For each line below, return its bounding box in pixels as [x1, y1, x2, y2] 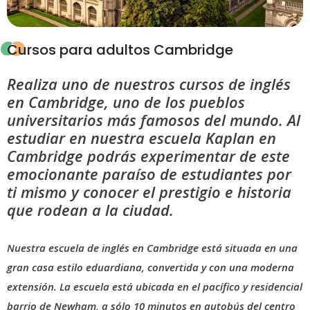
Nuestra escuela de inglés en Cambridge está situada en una [7, 240, 298, 255]
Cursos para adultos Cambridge [7, 39, 233, 60]
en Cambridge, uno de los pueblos [7, 91, 245, 112]
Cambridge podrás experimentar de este [7, 145, 290, 166]
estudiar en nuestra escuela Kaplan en [7, 127, 276, 148]
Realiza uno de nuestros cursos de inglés [7, 73, 291, 94]
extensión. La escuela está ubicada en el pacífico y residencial [7, 279, 302, 293]
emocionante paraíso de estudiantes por [7, 163, 291, 184]
